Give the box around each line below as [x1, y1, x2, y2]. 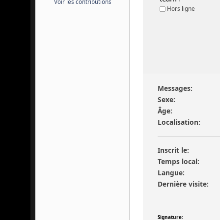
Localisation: [158, 117, 201, 127]
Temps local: [158, 157, 200, 166]
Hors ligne [165, 4, 195, 12]
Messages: [158, 83, 193, 93]
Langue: [158, 168, 185, 178]
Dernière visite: [158, 179, 209, 189]
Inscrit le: [158, 145, 190, 155]
